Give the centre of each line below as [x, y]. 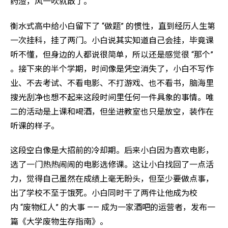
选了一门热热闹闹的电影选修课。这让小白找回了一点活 [112, 165]
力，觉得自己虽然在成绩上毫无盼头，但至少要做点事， [112, 179]
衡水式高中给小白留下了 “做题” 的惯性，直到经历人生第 [113, 26]
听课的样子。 [35, 126]
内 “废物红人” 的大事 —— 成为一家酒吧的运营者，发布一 [113, 208]
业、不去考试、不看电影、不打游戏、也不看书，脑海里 [112, 83]
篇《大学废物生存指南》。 [59, 222]
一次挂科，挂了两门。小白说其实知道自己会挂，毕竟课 [112, 40]
